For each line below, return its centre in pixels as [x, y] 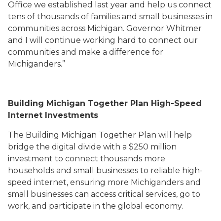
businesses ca [56, 194]
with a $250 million [139, 147]
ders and [184, 182]
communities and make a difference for [86, 52]
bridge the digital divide [55, 147]
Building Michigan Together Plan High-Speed [105, 103]
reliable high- [176, 170]
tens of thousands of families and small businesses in [110, 17]
